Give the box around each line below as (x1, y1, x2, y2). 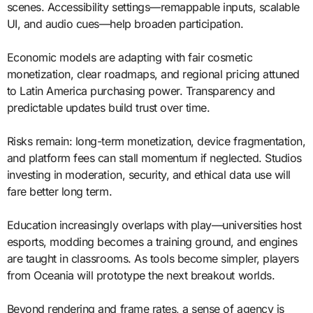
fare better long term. (6, 184, 112, 198)
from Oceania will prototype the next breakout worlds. (6, 268, 275, 282)
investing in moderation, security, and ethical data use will (6, 167, 291, 182)
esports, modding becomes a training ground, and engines (6, 234, 298, 249)
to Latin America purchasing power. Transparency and (6, 83, 275, 98)
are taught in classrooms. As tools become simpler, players (6, 251, 299, 265)
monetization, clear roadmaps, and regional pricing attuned (6, 66, 300, 81)
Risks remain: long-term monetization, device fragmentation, (6, 133, 306, 148)
